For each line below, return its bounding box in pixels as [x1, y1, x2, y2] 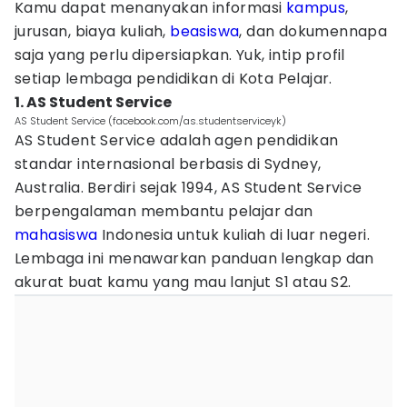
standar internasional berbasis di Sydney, [15, 154, 322, 174]
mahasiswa [15, 224, 98, 245]
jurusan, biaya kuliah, [15, 21, 171, 42]
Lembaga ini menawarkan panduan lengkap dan [15, 248, 374, 269]
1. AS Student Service [15, 92, 172, 113]
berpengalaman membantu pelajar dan [15, 201, 313, 222]
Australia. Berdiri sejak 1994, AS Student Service [15, 177, 362, 198]
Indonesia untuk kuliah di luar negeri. [97, 224, 371, 245]
